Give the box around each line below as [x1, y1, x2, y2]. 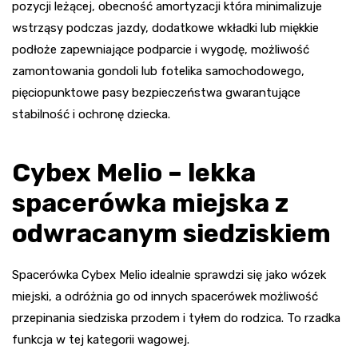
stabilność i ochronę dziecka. [12, 106, 170, 121]
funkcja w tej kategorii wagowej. [12, 332, 189, 347]
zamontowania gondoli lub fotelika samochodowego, [12, 63, 304, 78]
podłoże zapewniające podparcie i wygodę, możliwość [12, 42, 309, 57]
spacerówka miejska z [12, 187, 288, 218]
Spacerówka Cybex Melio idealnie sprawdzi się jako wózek [12, 267, 326, 282]
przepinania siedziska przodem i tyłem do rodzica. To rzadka [12, 310, 340, 325]
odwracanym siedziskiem [12, 217, 331, 249]
